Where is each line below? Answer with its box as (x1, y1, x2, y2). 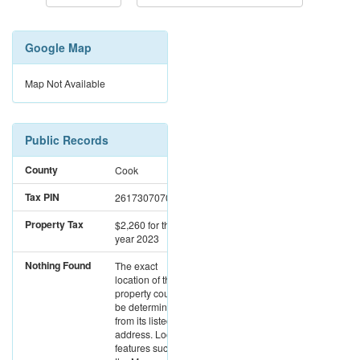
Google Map (25, 39, 92, 56)
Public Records (25, 132, 108, 149)
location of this (115, 272, 178, 287)
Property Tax (25, 217, 84, 232)
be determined (115, 300, 178, 314)
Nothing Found (25, 258, 91, 273)
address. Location (115, 327, 193, 342)
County (25, 162, 58, 178)
